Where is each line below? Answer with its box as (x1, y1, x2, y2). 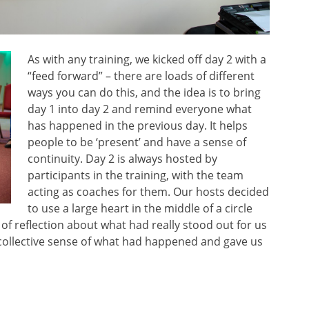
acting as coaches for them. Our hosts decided (28, 183, 269, 199)
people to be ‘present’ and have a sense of (28, 134, 246, 150)
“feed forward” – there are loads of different (28, 68, 255, 83)
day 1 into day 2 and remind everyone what (28, 101, 252, 117)
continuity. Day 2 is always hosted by (28, 150, 217, 166)
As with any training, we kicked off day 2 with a (28, 51, 266, 67)
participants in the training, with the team (28, 167, 243, 183)
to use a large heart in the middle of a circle (28, 200, 252, 216)
